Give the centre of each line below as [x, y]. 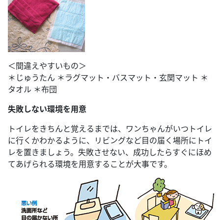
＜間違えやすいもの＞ [47, 66]
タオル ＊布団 [32, 89]
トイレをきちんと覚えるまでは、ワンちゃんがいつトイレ [110, 128]
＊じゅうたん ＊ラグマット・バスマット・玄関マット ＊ [108, 77]
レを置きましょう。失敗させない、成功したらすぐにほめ [110, 152]
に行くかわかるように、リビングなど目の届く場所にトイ [110, 140]
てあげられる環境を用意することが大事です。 [90, 164]
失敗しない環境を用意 [47, 109]
